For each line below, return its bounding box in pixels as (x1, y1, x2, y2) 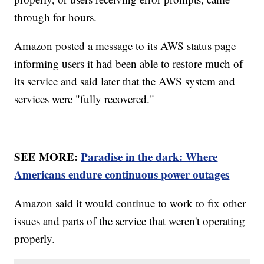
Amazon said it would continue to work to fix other (14, 196, 246, 211)
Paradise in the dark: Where (81, 148, 218, 165)
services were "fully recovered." (14, 91, 155, 107)
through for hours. (14, 9, 101, 25)
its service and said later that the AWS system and (14, 74, 236, 89)
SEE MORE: (14, 148, 81, 165)
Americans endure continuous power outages (14, 166, 230, 183)
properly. (14, 231, 59, 246)
